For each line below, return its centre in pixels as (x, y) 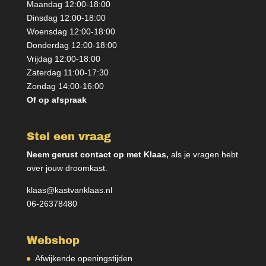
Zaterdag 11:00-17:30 (67, 72)
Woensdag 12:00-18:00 (71, 31)
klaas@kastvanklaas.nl (69, 190)
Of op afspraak (56, 99)
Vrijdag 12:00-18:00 (63, 58)
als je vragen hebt (204, 155)
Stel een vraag (69, 137)
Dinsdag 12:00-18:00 (66, 18)
